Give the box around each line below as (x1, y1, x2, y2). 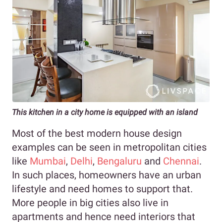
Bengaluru (95, 155, 142, 167)
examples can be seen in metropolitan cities (12, 141, 207, 154)
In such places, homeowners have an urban (12, 169, 201, 181)
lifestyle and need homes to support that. (12, 183, 193, 195)
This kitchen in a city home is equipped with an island (12, 108, 198, 117)
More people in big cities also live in (12, 197, 168, 209)
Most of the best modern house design (12, 127, 182, 140)
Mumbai (27, 155, 66, 167)
